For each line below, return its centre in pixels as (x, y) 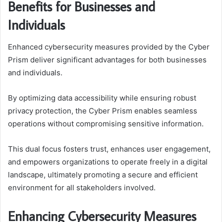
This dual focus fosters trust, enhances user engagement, (109, 149)
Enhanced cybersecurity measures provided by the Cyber (109, 47)
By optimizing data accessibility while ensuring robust (102, 98)
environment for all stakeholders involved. (82, 187)
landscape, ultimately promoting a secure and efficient (103, 174)
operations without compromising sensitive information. (106, 123)
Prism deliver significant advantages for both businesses (107, 59)
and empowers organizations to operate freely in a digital (108, 162)
